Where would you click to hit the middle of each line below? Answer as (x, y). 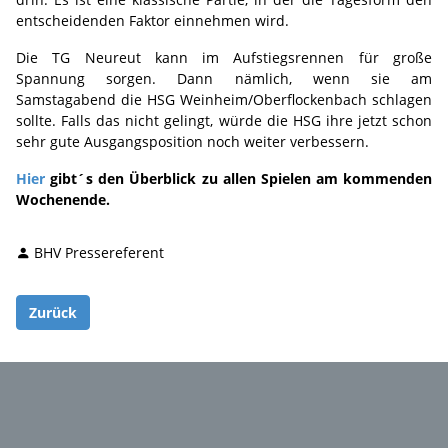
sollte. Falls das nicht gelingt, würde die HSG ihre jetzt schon (224, 120)
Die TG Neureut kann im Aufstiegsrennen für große (224, 57)
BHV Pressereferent (99, 252)
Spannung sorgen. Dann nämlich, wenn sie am (224, 78)
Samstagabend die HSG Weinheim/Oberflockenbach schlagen (224, 99)
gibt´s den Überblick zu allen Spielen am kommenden (238, 178)
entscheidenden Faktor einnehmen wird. (152, 20)
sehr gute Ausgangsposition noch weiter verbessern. (192, 141)
